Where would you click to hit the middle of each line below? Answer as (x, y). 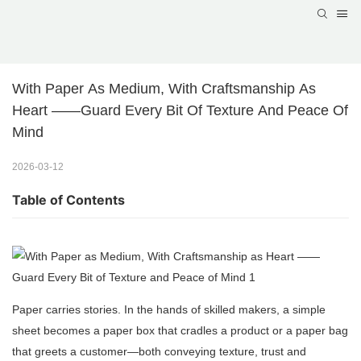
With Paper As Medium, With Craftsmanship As (164, 89)
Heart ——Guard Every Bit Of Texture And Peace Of (180, 111)
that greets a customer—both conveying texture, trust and (159, 352)
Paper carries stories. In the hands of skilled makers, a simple (169, 310)
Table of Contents (68, 200)
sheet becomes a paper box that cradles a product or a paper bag (180, 331)
